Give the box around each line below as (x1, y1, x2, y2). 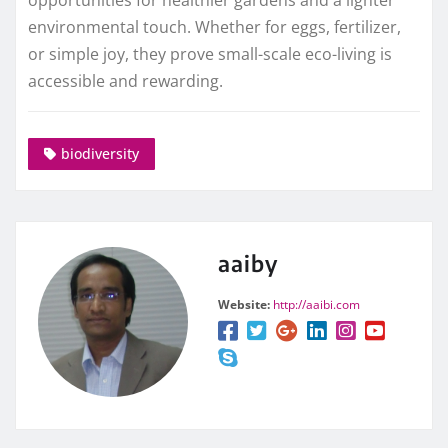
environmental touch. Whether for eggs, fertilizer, (28, 16, 401, 39)
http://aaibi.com (273, 295, 360, 313)
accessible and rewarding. (28, 70, 223, 93)
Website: (218, 295, 270, 313)
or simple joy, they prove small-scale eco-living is (28, 43, 392, 66)
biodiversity (61, 143, 139, 163)
